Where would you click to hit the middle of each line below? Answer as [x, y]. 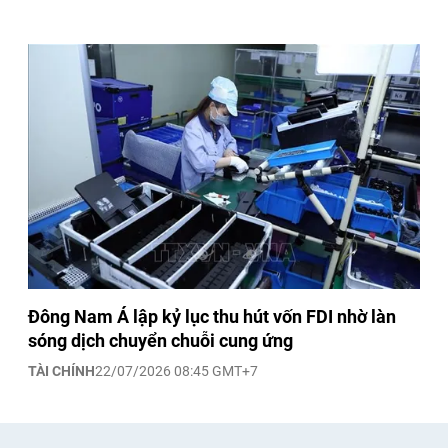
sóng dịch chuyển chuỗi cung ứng [160, 340]
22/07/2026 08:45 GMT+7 [176, 371]
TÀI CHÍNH [61, 371]
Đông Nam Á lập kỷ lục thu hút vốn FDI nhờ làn [212, 316]
